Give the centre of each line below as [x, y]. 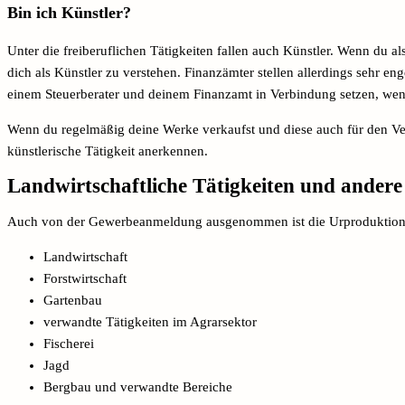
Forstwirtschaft [85, 278]
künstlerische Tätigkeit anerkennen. [109, 151]
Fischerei [69, 343]
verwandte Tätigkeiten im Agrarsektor [150, 321]
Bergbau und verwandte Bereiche [138, 386]
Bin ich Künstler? [69, 13]
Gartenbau [73, 300]
